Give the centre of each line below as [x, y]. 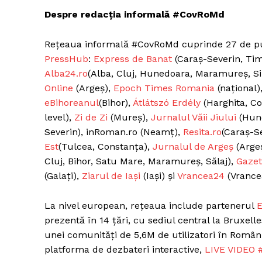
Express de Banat [133, 58]
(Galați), [63, 175]
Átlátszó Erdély [167, 102]
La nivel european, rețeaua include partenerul [151, 205]
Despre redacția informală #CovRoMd [135, 14]
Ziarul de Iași [111, 175]
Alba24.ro [66, 73]
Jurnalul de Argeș [193, 146]
